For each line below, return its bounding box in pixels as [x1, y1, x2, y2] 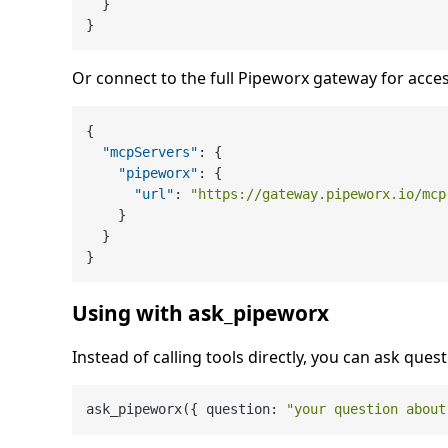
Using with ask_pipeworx [72, 299, 329, 328]
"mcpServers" [102, 143, 199, 160]
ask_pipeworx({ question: [86, 401, 287, 418]
